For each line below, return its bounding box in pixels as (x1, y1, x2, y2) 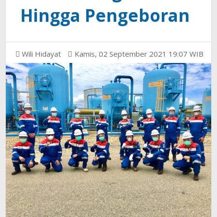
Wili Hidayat (20, 49, 63, 59)
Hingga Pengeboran (20, 4, 190, 27)
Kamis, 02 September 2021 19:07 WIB (75, 49, 204, 59)
